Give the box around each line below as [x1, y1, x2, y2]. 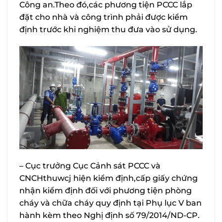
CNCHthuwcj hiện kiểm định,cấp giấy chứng [19, 173, 198, 183]
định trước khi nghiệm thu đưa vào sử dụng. [19, 25, 197, 35]
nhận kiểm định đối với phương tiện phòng [19, 186, 192, 196]
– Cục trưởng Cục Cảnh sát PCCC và [19, 161, 161, 171]
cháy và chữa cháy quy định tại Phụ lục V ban [19, 198, 202, 208]
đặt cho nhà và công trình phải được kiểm [19, 12, 188, 22]
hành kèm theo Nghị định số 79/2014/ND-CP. [19, 211, 200, 221]
